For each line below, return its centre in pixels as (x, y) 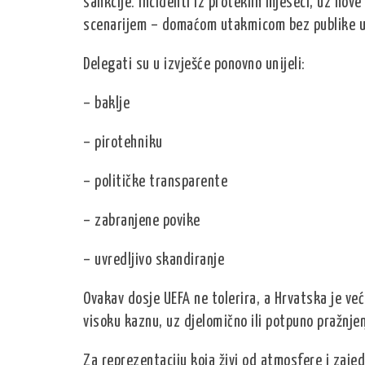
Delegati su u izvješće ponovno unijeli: (194, 65)
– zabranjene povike (142, 222)
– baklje (106, 104)
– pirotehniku (123, 143)
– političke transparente (155, 182)
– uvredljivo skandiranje (154, 261)
